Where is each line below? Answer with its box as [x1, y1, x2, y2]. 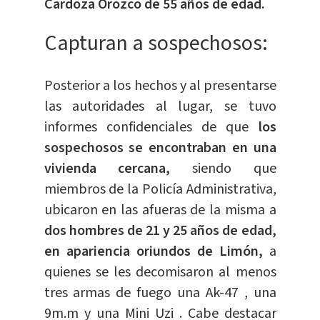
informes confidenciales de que [44, 116, 259, 137]
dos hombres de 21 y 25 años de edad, [44, 220, 276, 241]
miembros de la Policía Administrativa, [44, 179, 276, 199]
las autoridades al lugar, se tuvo [44, 96, 276, 116]
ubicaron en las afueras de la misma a [44, 199, 276, 220]
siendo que [170, 158, 276, 179]
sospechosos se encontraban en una [44, 137, 276, 158]
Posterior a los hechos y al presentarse [44, 75, 276, 96]
